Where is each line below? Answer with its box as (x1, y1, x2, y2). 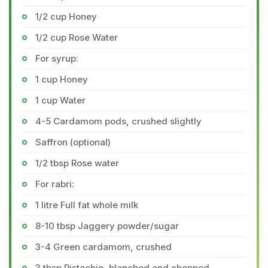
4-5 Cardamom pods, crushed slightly (35, 115, 202, 127)
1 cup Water (35, 95, 86, 106)
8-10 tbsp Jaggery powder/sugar (35, 220, 179, 232)
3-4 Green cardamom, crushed (35, 241, 172, 252)
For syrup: (35, 53, 78, 64)
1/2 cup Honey (35, 11, 97, 22)
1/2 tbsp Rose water (35, 157, 119, 169)
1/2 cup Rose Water (35, 32, 118, 43)
